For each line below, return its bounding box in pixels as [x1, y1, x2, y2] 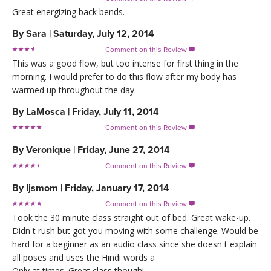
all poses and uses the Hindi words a [12, 251, 155, 263]
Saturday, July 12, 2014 [53, 27, 154, 40]
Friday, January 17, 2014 [65, 181, 169, 194]
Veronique [26, 143, 71, 156]
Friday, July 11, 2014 [72, 105, 159, 118]
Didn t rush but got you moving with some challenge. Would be [12, 224, 258, 237]
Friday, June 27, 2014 [77, 143, 170, 156]
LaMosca [26, 105, 65, 118]
